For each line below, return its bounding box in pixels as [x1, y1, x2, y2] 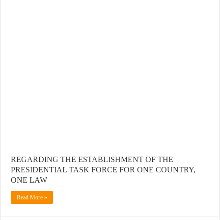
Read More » [17, 193, 48, 201]
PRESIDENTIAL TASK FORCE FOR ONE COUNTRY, [11, 165, 196, 174]
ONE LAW [11, 175, 48, 184]
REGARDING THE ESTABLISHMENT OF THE [11, 155, 174, 164]
